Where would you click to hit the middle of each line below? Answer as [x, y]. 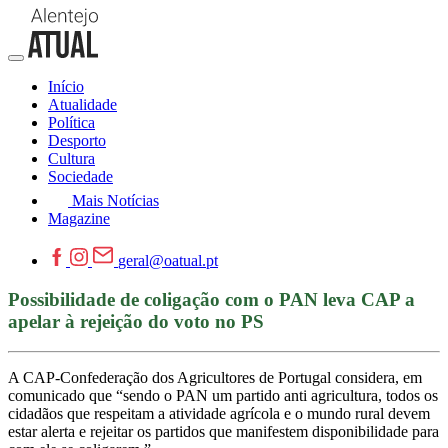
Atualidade [82, 104]
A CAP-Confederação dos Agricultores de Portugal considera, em [215, 378]
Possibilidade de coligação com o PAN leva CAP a [211, 299]
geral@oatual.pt [168, 260]
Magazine [79, 218]
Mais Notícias [115, 200]
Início [66, 86]
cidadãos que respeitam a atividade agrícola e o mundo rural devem [219, 414]
